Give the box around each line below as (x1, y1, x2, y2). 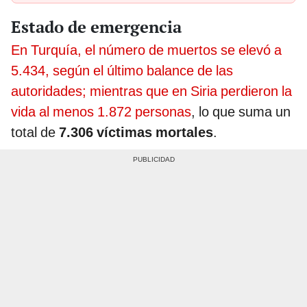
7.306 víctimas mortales (59, 123, 213, 140)
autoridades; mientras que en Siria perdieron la (11, 82, 292, 99)
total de (11, 123, 59, 140)
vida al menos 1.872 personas (11, 103, 191, 120)
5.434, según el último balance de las (11, 62, 233, 79)
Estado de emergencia (11, 15, 182, 38)
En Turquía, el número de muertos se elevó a (11, 41, 282, 58)
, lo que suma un (191, 103, 291, 120)
